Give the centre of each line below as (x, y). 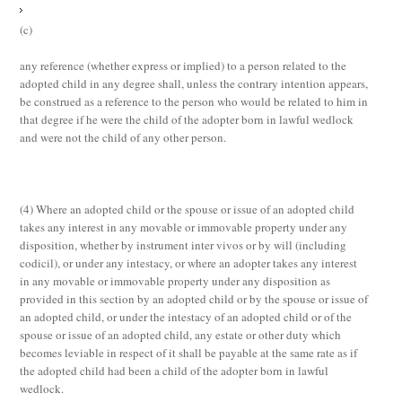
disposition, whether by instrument (106, 245)
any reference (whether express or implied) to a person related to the (184, 66)
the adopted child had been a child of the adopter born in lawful (175, 371)
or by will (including (295, 245)
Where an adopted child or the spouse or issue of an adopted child (196, 209)
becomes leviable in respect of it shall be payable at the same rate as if (189, 353)
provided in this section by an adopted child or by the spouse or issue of (194, 299)
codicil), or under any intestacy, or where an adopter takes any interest (189, 263)
